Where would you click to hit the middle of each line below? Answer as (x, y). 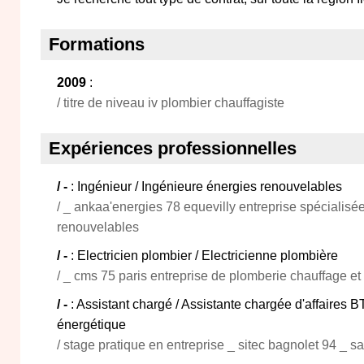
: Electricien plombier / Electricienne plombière (204, 256)
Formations (97, 44)
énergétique (91, 325)
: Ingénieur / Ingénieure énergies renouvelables (206, 186)
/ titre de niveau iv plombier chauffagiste (171, 103)
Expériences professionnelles (173, 148)
